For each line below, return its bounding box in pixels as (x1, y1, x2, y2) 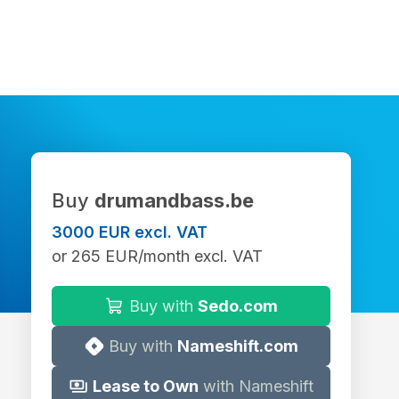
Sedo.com (197, 297, 278, 315)
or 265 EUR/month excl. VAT (52, 247, 263, 265)
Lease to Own (93, 377, 199, 395)
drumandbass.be (94, 189, 254, 212)
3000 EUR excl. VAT (52, 223, 208, 241)
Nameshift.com (176, 337, 298, 355)
